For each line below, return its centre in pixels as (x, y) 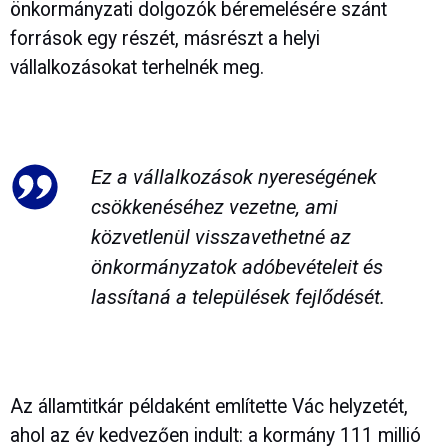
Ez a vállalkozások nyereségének (233, 177)
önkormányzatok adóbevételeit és (236, 267)
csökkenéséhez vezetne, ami (214, 207)
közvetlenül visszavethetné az (220, 237)
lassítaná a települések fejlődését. (237, 297)
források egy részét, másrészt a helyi (165, 39)
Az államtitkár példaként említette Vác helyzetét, (209, 406)
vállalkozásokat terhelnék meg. (137, 68)
